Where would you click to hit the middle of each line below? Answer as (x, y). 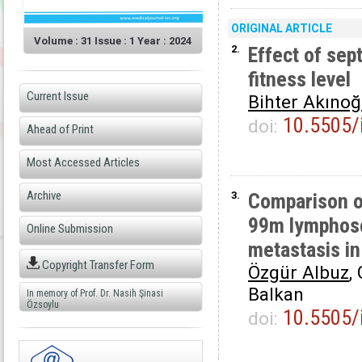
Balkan (276, 295)
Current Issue (58, 96)
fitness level (299, 79)
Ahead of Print (60, 129)
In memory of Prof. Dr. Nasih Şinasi (95, 293)
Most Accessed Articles (83, 162)
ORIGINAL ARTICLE (282, 28)
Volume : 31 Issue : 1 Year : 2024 (113, 41)
